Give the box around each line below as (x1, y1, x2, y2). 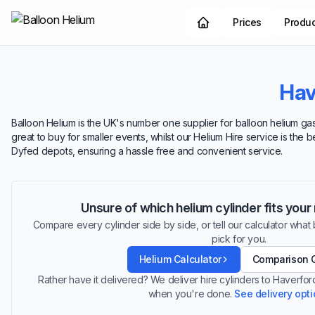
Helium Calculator (139, 253, 221, 265)
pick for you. (212, 233, 266, 245)
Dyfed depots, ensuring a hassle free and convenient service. (11, 145, 283, 157)
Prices (233, 16, 262, 28)
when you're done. (148, 288, 235, 300)
